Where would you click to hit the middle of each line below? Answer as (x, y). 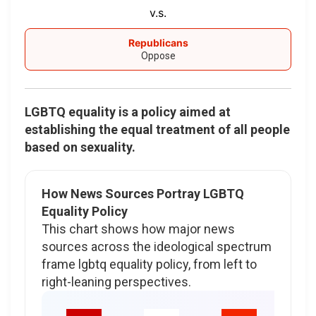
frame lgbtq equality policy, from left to (149, 264)
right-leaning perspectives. (116, 281)
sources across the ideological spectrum (157, 246)
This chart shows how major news (138, 229)
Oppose (158, 55)
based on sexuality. (80, 147)
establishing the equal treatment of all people (157, 129)
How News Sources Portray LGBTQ (143, 193)
